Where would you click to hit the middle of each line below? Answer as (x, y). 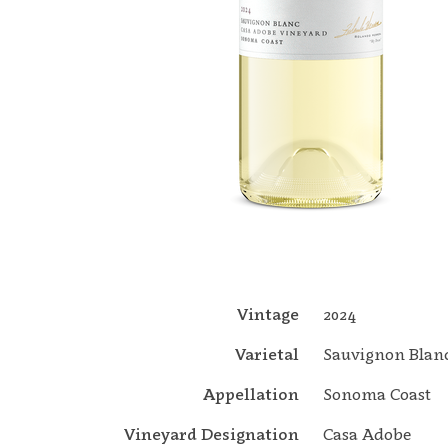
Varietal (266, 354)
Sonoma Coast (376, 394)
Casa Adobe (366, 434)
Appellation (250, 394)
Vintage (267, 314)
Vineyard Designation (211, 434)
